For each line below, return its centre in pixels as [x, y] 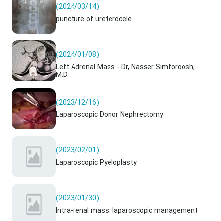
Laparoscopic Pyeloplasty [96, 163]
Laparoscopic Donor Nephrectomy [110, 115]
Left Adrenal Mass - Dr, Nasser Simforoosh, [125, 67]
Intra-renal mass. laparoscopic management [127, 211]
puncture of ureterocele [94, 19]
